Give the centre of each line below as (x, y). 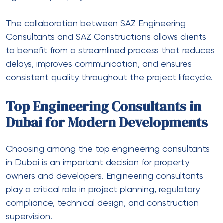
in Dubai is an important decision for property (98, 163)
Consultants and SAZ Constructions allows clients (106, 37)
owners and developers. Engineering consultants (105, 176)
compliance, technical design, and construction (102, 203)
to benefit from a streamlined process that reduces (110, 51)
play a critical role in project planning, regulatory (103, 189)
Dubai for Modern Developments (107, 122)
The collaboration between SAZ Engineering (96, 24)
